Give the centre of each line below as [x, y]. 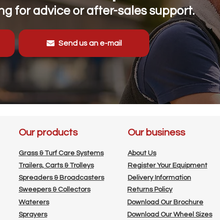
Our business [156, 132]
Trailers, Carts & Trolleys [56, 165]
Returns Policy [150, 189]
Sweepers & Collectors [55, 189]
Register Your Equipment [167, 165]
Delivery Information [159, 178]
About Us [142, 153]
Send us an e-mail [90, 43]
